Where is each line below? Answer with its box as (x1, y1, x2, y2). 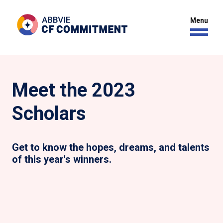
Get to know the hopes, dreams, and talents (12, 141, 210, 153)
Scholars (12, 103, 86, 124)
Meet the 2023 (12, 79, 135, 101)
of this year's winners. (12, 153, 111, 165)
